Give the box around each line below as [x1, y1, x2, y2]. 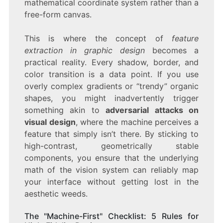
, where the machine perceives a [75, 117, 199, 127]
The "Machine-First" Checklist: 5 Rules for [24, 211, 199, 222]
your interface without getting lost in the [24, 177, 199, 187]
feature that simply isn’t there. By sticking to [24, 129, 199, 139]
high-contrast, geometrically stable [24, 141, 199, 151]
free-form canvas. [24, 9, 92, 20]
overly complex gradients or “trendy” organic [24, 81, 199, 92]
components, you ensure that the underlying [24, 153, 199, 163]
